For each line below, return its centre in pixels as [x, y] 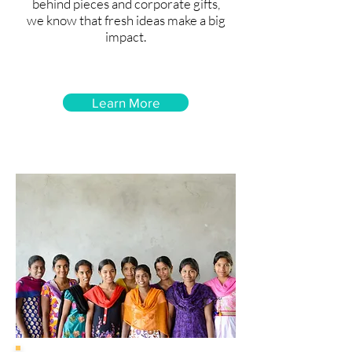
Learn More [126, 103]
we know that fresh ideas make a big [126, 20]
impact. [126, 37]
